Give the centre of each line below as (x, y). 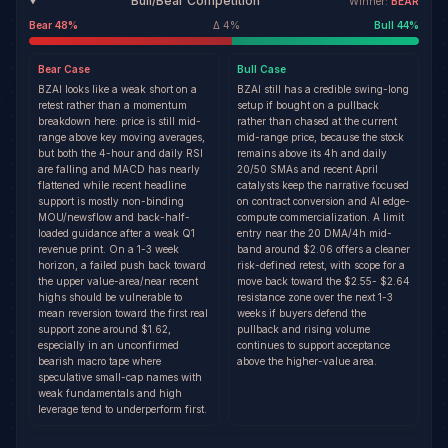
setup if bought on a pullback (308, 105)
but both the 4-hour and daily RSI (120, 153)
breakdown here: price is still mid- (119, 121)
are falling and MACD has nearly (119, 169)
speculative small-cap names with (120, 377)
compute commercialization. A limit (320, 217)
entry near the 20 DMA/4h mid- (314, 233)
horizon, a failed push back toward (122, 265)
